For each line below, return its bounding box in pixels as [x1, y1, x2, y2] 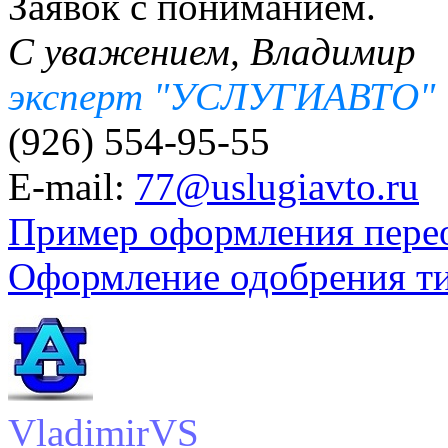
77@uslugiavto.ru [135, 165, 419, 209]
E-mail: [8, 165, 135, 209]
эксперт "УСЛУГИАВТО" [8, 75, 435, 119]
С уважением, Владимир [8, 30, 416, 74]
